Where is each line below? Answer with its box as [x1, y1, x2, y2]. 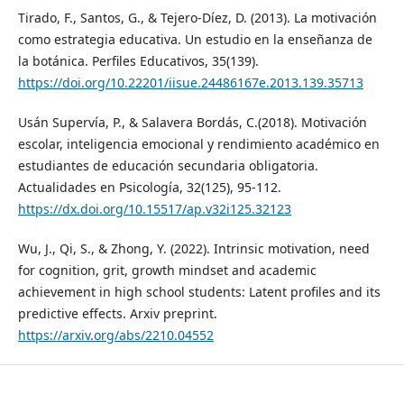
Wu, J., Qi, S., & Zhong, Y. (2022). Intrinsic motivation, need [17, 240, 370, 258]
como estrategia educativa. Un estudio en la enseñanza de [17, 31, 372, 49]
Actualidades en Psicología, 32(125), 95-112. [17, 179, 281, 197]
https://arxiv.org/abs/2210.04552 [17, 326, 214, 344]
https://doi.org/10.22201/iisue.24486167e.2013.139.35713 [17, 74, 363, 92]
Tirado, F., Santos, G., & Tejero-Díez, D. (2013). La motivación [17, 9, 377, 27]
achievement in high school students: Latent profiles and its [17, 283, 381, 301]
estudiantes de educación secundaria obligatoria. [17, 157, 318, 175]
